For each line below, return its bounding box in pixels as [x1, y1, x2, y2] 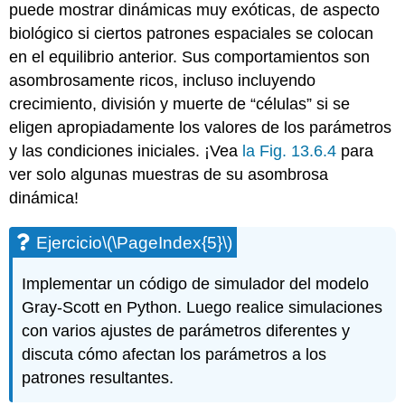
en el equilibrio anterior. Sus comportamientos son [9, 48, 371, 67]
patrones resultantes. [22, 369, 174, 388]
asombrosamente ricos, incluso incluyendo [9, 71, 316, 90]
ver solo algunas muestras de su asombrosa [9, 165, 329, 184]
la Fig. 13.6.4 [242, 142, 337, 161]
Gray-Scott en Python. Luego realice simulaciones [22, 298, 383, 317]
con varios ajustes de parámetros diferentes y [22, 322, 351, 341]
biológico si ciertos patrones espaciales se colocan [9, 24, 374, 43]
